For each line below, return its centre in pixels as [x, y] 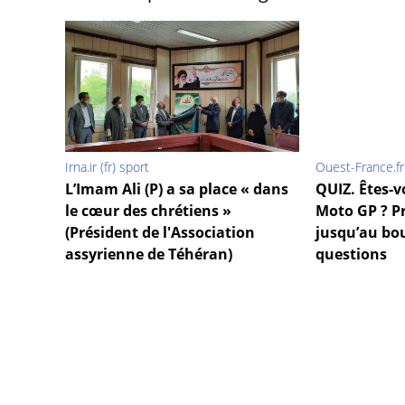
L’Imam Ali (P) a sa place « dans [177, 189]
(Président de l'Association [160, 233]
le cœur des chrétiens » [148, 211]
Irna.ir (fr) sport [107, 167]
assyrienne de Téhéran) [149, 254]
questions [352, 254]
